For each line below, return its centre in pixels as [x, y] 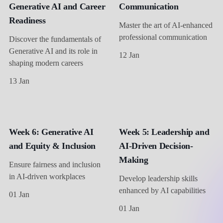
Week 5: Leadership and [164, 132]
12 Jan [129, 55]
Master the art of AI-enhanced [166, 25]
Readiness [27, 20]
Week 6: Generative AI [51, 132]
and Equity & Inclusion [53, 146]
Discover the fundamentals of [55, 39]
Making [134, 160]
